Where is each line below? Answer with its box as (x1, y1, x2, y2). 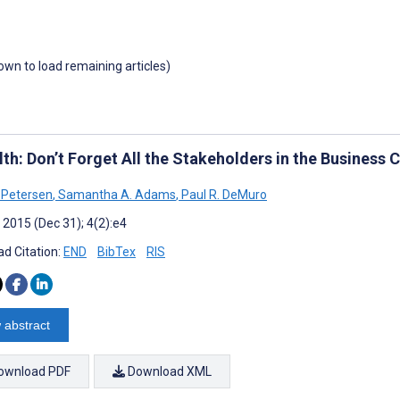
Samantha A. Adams (55, 187, 176, 202)
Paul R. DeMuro (179, 187, 267, 202)
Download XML (125, 363, 212, 379)
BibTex (97, 244, 136, 259)
